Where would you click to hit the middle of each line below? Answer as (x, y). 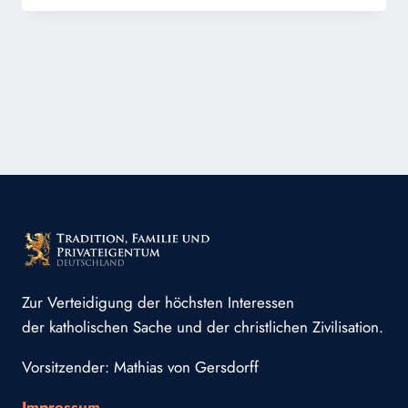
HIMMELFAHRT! (183, 69)
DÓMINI (157, 11)
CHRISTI (159, 50)
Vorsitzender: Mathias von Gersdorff (140, 367)
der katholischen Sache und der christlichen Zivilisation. (203, 327)
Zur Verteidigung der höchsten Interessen (158, 303)
